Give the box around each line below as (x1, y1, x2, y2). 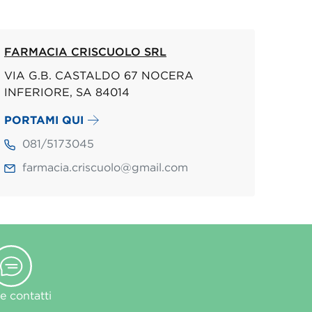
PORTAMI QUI (3, 114, 84, 127)
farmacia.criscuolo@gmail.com (22, 161, 188, 174)
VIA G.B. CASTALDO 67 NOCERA (3, 69, 194, 82)
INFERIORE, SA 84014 (3, 86, 130, 99)
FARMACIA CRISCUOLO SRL (3, 45, 166, 58)
